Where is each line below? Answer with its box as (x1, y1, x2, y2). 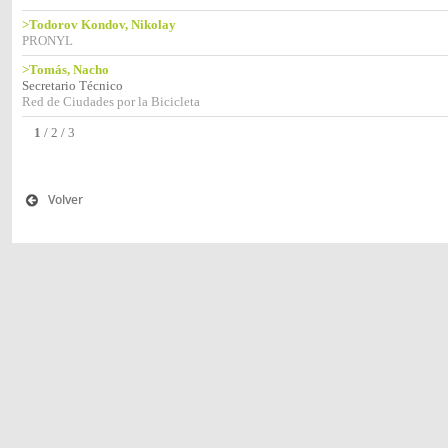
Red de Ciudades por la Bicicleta (22, 94, 200, 109)
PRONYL (22, 33, 73, 48)
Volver (48, 191, 83, 208)
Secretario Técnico (22, 78, 123, 93)
